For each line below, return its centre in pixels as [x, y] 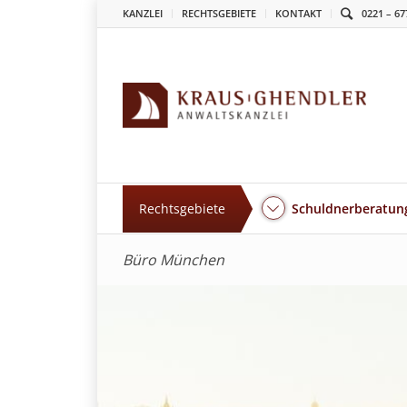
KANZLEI [143, 13]
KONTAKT [299, 13]
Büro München [174, 260]
